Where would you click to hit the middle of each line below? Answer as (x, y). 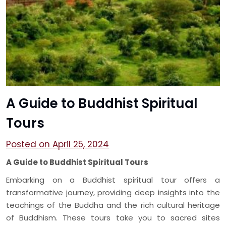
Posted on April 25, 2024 (58, 144)
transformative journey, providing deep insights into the (113, 192)
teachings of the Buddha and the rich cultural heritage (113, 205)
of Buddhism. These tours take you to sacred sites (113, 217)
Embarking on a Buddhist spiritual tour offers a (113, 180)
